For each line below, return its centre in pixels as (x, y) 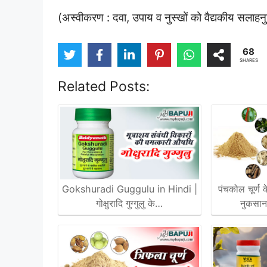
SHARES (249, 60)
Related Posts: (104, 86)
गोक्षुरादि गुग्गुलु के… (130, 204)
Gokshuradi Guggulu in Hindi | (129, 189)
